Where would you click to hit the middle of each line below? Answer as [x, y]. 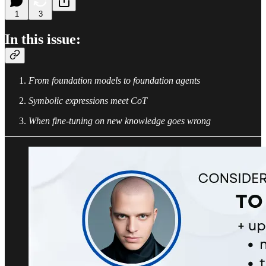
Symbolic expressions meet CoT [88, 101]
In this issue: [43, 39]
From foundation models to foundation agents [114, 81]
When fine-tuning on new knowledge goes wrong [120, 121]
